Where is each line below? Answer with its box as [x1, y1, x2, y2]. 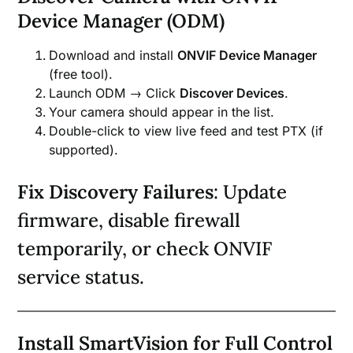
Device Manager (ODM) [17, 9, 225, 34]
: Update [214, 180, 288, 205]
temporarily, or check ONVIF [17, 236, 273, 262]
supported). [49, 142, 119, 158]
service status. [17, 265, 145, 290]
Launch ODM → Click [49, 85, 180, 102]
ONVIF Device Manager [177, 47, 318, 64]
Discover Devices [180, 85, 285, 102]
